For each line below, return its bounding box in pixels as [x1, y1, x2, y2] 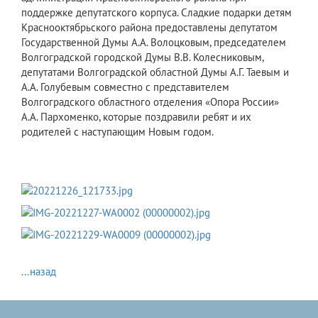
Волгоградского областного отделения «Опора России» [21, 94, 279, 109]
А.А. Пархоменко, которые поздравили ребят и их [21, 109, 251, 124]
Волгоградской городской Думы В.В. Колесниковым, [21, 50, 263, 64]
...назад [21, 264, 56, 278]
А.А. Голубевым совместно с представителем [21, 79, 229, 94]
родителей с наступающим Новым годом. [21, 124, 214, 138]
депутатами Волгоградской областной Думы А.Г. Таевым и [21, 65, 289, 79]
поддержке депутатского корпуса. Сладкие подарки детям [21, 5, 292, 19]
